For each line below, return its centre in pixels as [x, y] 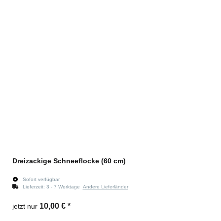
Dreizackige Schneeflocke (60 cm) [69, 161]
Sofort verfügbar [41, 179]
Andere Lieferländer [105, 186]
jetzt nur [26, 206]
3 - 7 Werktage [64, 186]
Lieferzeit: [34, 186]
